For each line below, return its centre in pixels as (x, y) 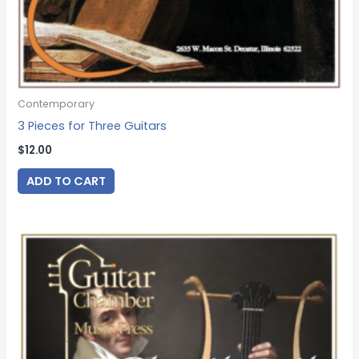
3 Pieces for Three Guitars (93, 126)
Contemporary (56, 104)
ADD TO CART (67, 181)
